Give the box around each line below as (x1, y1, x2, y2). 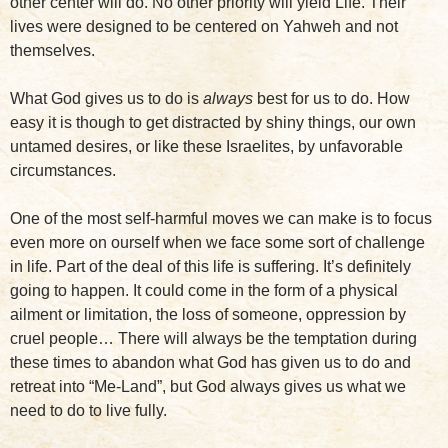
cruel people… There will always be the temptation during (10, 330, 417, 347)
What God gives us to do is (10, 90, 203, 107)
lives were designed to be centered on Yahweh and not (10, 18, 398, 35)
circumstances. (10, 162, 116, 179)
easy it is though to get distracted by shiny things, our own (10, 114, 416, 131)
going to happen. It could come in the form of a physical (10, 282, 398, 299)
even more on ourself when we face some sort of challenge (10, 234, 425, 251)
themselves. (10, 42, 95, 59)
